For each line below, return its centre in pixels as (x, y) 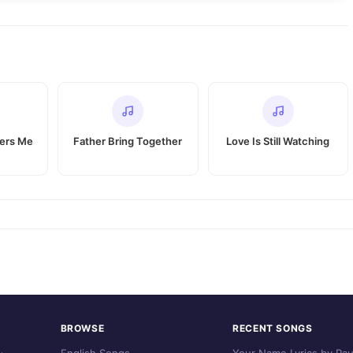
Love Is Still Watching (278, 141)
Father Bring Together (128, 141)
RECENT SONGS (273, 328)
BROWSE (82, 328)
